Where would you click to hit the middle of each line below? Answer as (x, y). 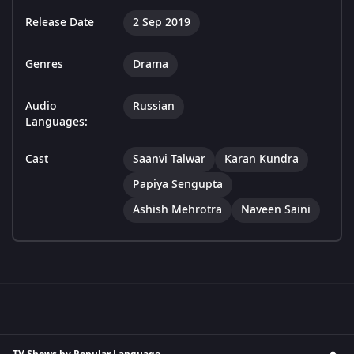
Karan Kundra (262, 160)
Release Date (60, 23)
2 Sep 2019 (162, 23)
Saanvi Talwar (169, 160)
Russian (154, 107)
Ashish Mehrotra (177, 210)
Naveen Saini (276, 210)
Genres (44, 65)
